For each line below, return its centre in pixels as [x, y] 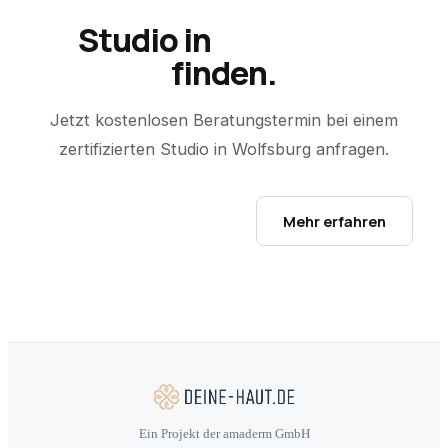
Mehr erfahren [334, 220]
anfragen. [350, 148]
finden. [224, 72]
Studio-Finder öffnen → [145, 220]
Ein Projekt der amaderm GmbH [224, 433]
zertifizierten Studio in [145, 148]
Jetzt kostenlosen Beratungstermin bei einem [224, 119]
